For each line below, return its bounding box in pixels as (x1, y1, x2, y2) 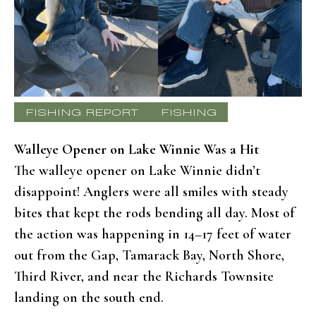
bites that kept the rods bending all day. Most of (14, 204, 295, 221)
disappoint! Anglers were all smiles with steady (14, 183, 288, 200)
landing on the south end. (14, 288, 164, 306)
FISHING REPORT (25, 103, 138, 118)
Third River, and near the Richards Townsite (14, 267, 274, 285)
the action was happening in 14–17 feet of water (14, 225, 291, 243)
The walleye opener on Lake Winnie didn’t (14, 162, 260, 179)
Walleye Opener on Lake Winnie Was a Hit (14, 140, 259, 158)
